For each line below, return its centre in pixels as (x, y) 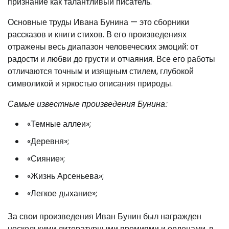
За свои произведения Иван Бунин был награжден (105, 216)
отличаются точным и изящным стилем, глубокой (101, 71)
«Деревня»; (48, 141)
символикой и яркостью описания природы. (90, 84)
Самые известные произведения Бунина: (87, 104)
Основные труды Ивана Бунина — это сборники (98, 22)
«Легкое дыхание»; (62, 193)
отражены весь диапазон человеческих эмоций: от (103, 47)
